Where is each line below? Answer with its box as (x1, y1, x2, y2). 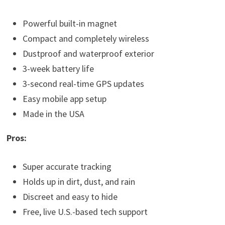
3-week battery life (22, 63, 94, 75)
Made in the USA (22, 108, 84, 120)
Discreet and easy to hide (22, 191, 118, 203)
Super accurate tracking (22, 161, 111, 173)
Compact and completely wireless (22, 33, 149, 45)
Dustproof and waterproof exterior (22, 48, 154, 60)
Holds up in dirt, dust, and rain (22, 176, 135, 188)
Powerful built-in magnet (22, 18, 117, 30)
